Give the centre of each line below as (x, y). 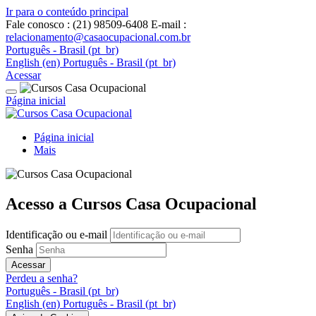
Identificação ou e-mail (58, 234)
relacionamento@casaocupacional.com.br (98, 37)
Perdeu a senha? (42, 278)
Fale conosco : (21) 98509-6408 (77, 24)
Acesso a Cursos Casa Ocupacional (131, 203)
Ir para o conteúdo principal (67, 12)
